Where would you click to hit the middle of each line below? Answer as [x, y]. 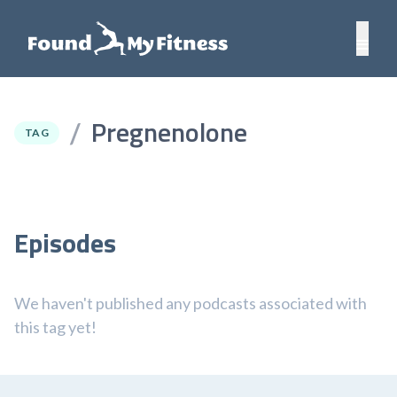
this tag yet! [55, 327]
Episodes [65, 243]
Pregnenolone [169, 132]
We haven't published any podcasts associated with [191, 303]
